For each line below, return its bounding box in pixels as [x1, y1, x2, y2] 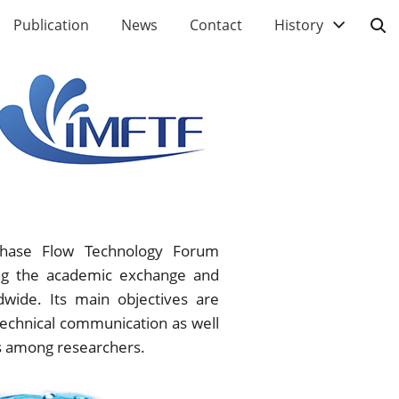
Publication [13, 15, 89, 35]
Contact [190, 15, 242, 35]
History [274, 15, 323, 35]
